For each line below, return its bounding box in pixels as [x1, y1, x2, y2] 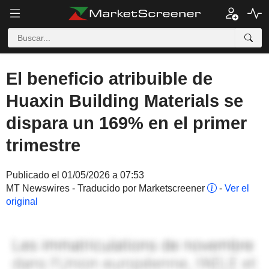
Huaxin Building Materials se [6, 91, 243, 110]
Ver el [225, 183, 249, 193]
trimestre [6, 136, 80, 155]
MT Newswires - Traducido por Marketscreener [6, 183, 207, 193]
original [6, 196, 38, 207]
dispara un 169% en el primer [6, 113, 247, 133]
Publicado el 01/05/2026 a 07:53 [6, 170, 144, 180]
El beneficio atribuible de [6, 69, 213, 88]
